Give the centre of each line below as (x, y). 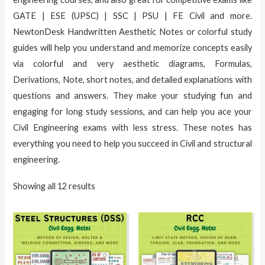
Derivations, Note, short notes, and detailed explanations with (132, 79)
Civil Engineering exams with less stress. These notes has (132, 127)
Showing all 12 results (54, 186)
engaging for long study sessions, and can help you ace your (132, 111)
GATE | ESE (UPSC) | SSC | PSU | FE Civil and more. (132, 15)
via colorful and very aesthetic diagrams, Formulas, (132, 63)
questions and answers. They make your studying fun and (132, 95)
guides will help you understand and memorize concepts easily (132, 47)
